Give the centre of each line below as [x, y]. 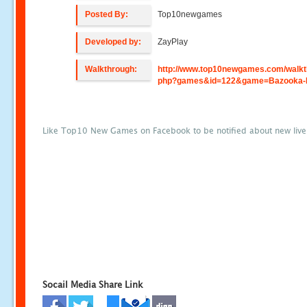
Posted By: [107, 14]
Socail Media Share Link [93, 284]
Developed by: [113, 42]
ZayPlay [173, 42]
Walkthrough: [111, 69]
